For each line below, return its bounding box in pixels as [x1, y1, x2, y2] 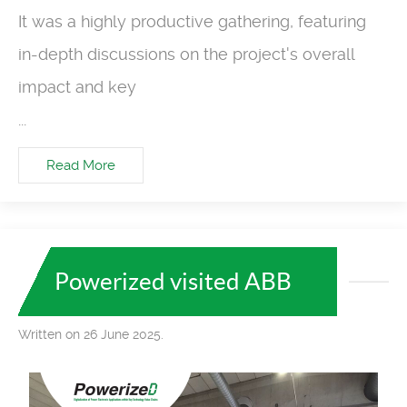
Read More [46, 156, 115, 174]
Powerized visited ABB [55, 267, 292, 294]
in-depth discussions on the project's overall [18, 45, 354, 65]
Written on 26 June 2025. [18, 326, 164, 342]
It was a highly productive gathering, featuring [18, 12, 366, 32]
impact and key [18, 77, 136, 97]
